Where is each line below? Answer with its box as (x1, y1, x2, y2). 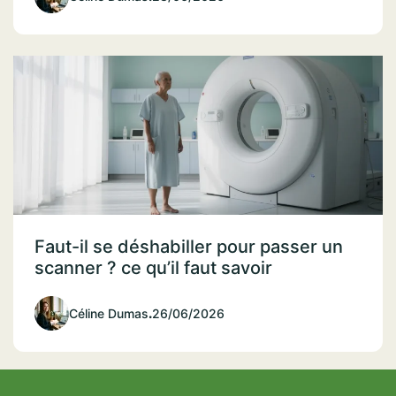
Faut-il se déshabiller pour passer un (34, 235, 343, 257)
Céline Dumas (69, 305, 148, 321)
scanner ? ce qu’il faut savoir (34, 256, 272, 278)
